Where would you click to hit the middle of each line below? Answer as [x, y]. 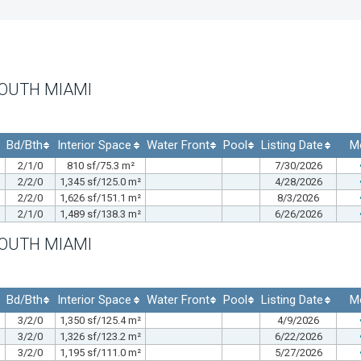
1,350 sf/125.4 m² [100, 320]
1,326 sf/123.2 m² [100, 336]
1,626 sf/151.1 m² [100, 197]
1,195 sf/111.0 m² [100, 352]
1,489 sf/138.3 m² [100, 214]
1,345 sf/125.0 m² [100, 181]
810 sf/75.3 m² [100, 165]
